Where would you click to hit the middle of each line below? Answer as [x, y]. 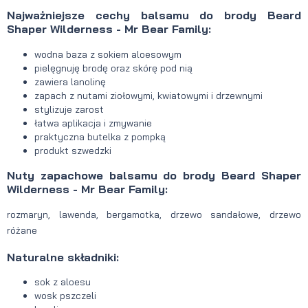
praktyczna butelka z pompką [100, 136]
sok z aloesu [63, 282]
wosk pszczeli [65, 296]
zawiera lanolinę [70, 81]
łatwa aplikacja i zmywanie [93, 123]
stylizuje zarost [69, 109]
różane [22, 231]
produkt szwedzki [73, 150]
